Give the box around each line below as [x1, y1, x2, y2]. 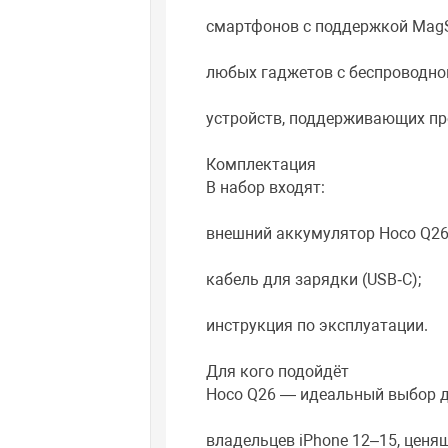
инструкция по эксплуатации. [206, 316, 429, 336]
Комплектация [206, 155, 317, 175]
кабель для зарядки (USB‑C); [206, 270, 422, 290]
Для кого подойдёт [206, 362, 350, 382]
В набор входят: [206, 178, 326, 198]
